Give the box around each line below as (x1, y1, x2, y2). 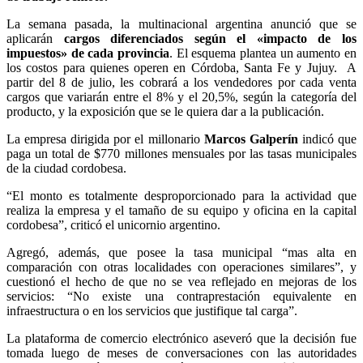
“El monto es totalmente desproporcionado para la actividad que (6, 188, 357, 203)
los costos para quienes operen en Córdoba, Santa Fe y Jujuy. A (6, 60, 357, 75)
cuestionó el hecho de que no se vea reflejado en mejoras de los (6, 274, 357, 288)
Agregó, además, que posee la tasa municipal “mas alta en (6, 245, 357, 259)
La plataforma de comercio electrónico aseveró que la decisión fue (6, 331, 357, 345)
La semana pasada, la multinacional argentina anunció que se (6, 16, 357, 31)
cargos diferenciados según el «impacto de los (63, 31, 357, 45)
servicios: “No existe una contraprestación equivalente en (6, 288, 357, 303)
